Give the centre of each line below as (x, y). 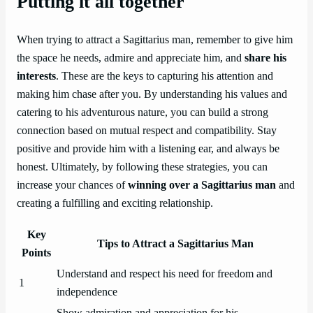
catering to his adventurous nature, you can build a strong (143, 112)
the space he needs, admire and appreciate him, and (131, 58)
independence (87, 292)
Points (36, 253)
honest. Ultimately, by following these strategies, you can (142, 167)
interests (36, 76)
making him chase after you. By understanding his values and (152, 94)
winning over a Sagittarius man (202, 185)
